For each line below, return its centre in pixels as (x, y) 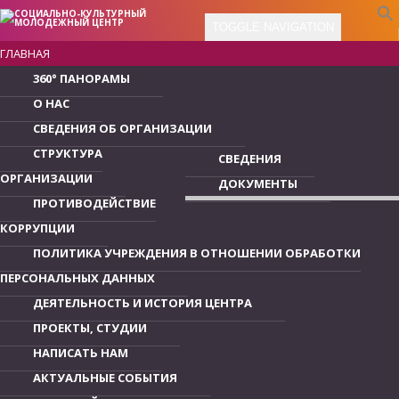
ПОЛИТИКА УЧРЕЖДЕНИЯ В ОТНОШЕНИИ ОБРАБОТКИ (197, 253)
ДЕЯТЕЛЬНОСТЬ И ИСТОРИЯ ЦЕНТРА (142, 303)
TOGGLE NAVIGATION (273, 27)
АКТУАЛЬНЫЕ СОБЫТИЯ (105, 378)
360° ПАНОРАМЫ (81, 78)
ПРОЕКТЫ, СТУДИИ (90, 328)
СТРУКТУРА (68, 153)
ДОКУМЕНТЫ (258, 183)
